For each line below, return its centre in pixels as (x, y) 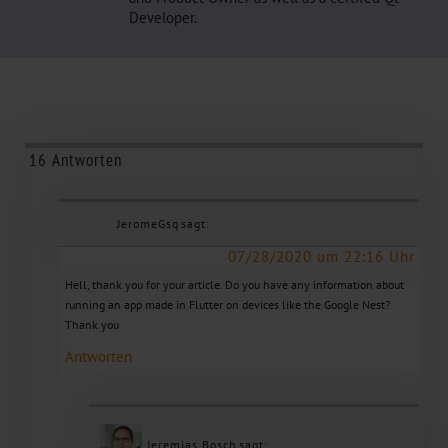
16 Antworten (75, 159)
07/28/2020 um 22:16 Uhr (321, 256)
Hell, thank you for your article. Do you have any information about (234, 284)
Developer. (163, 17)
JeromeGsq (147, 223)
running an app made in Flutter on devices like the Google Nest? (227, 304)
